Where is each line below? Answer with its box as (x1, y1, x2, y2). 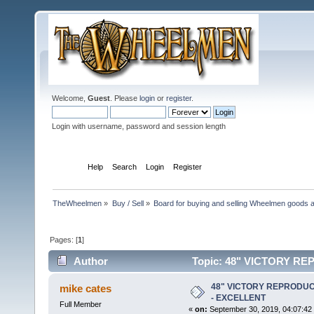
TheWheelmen (53, 198, 102, 207)
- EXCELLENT (210, 293, 266, 303)
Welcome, (52, 94, 88, 102)
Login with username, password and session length (52, 122, 226, 130)
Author (74, 255, 109, 268)
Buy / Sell (111, 198, 144, 207)
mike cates (60, 282, 112, 295)
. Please (110, 94, 139, 102)
